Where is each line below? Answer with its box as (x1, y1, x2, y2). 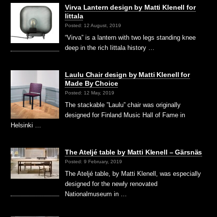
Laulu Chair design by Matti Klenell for (65, 70, 190, 78)
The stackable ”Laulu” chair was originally (65, 101, 181, 108)
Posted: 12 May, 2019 (65, 90, 115, 96)
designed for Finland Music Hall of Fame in (65, 111, 186, 119)
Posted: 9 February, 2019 (65, 159, 123, 165)
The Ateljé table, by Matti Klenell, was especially (65, 170, 201, 177)
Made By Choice (65, 79, 118, 87)
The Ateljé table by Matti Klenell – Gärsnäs (65, 148, 202, 156)
